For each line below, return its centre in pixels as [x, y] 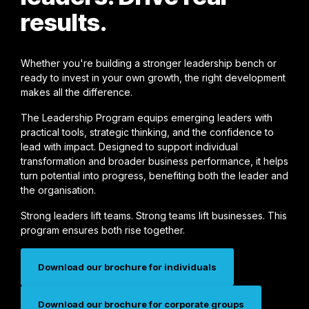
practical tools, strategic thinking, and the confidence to [147, 132]
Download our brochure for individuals [127, 267]
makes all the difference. [77, 92]
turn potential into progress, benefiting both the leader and [154, 176]
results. [64, 22]
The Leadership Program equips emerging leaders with [147, 118]
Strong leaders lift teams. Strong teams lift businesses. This [154, 216]
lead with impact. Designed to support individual [129, 147]
